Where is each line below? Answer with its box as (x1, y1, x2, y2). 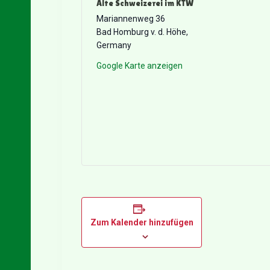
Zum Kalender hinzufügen (90, 218, 193, 228)
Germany (96, 40, 131, 51)
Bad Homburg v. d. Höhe (96, 27, 186, 37)
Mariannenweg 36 (96, 14, 165, 24)
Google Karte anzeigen (96, 61, 183, 71)
